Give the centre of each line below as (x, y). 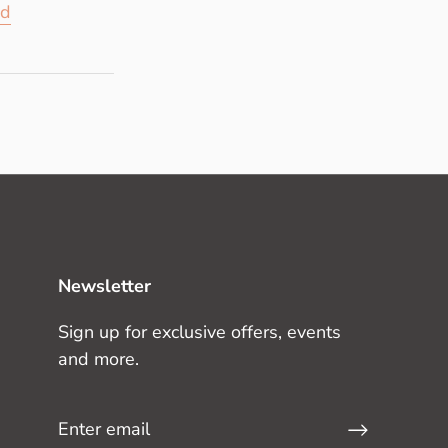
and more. (98, 359)
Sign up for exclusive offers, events (199, 332)
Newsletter (104, 286)
